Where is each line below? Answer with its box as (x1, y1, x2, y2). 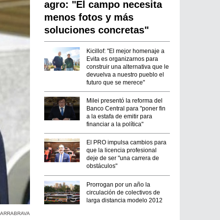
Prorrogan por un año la (86, 181, 151, 188)
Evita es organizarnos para (86, 55, 159, 62)
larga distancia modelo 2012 (86, 196, 163, 204)
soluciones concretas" (44, 25, 149, 36)
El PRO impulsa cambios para (86, 139, 167, 146)
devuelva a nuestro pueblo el (86, 71, 165, 78)
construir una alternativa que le (86, 63, 169, 70)
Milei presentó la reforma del (86, 97, 163, 105)
